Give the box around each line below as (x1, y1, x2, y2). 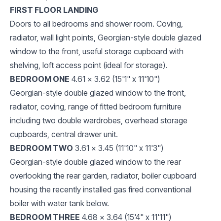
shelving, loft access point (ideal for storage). (10, 60, 167, 70)
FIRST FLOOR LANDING (10, 4, 98, 15)
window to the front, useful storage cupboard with (10, 46, 184, 56)
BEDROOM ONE (10, 74, 70, 84)
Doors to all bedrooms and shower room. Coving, (10, 18, 183, 29)
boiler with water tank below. (10, 198, 109, 208)
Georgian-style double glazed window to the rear (10, 156, 181, 167)
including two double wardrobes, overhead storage (10, 115, 187, 125)
